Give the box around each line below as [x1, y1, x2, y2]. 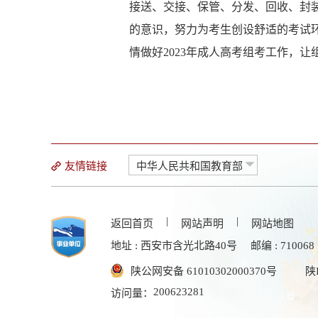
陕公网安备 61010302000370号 [131, 265, 277, 277]
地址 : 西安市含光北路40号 [111, 240, 237, 251]
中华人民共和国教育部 [136, 160, 243, 172]
